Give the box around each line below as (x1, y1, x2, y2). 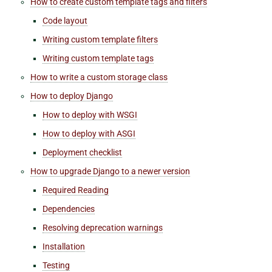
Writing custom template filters (42, 34, 158, 44)
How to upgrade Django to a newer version (30, 166, 190, 176)
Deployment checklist (42, 147, 122, 157)
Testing (42, 260, 70, 270)
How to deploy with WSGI (42, 109, 137, 120)
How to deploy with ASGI (42, 128, 135, 138)
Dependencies (42, 203, 95, 214)
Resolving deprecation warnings (42, 222, 163, 233)
